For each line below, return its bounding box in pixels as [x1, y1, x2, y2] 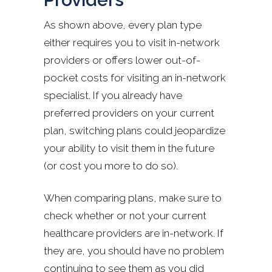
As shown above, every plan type [44, 18, 202, 31]
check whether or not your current [44, 209, 206, 222]
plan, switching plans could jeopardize [44, 124, 225, 137]
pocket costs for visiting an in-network [44, 71, 226, 84]
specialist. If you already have [44, 89, 182, 101]
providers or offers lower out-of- [44, 53, 200, 66]
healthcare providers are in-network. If [44, 226, 223, 239]
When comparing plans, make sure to [44, 191, 222, 204]
